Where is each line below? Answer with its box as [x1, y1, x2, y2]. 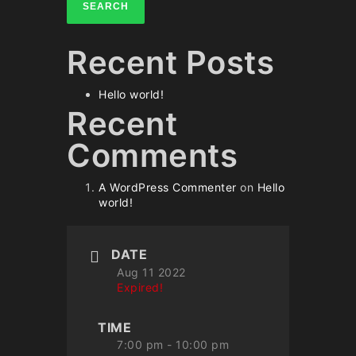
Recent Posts [67, 43, 274, 83]
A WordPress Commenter [99, 180, 237, 195]
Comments [67, 136, 238, 176]
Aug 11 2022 [117, 265, 186, 279]
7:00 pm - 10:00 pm [117, 337, 229, 351]
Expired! [117, 280, 163, 294]
